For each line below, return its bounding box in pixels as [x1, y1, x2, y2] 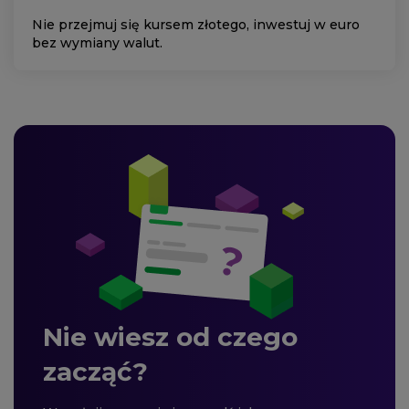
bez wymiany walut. [32, 35, 163, 52]
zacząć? [43, 356, 148, 388]
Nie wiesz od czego [43, 321, 298, 353]
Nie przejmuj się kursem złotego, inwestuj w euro [32, 16, 360, 34]
